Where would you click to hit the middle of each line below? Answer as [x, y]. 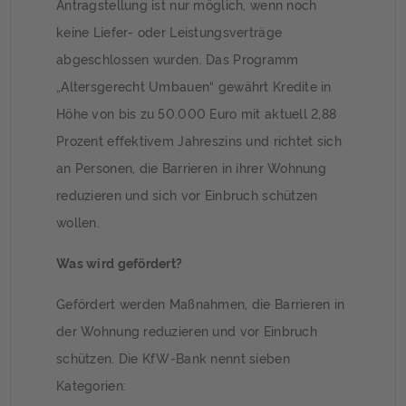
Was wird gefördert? [120, 262]
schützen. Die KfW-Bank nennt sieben [173, 357]
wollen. [78, 221]
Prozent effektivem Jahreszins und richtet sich [199, 140]
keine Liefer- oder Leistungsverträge [169, 31]
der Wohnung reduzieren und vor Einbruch [187, 330]
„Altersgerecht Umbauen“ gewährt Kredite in [194, 85]
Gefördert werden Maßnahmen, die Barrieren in [201, 303]
